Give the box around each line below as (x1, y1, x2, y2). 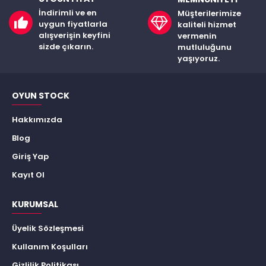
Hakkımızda (12, 114, 62, 125)
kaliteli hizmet (177, 19, 236, 30)
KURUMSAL (12, 198, 58, 210)
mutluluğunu (177, 42, 232, 53)
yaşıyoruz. (177, 53, 220, 64)
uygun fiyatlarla (39, 18, 107, 30)
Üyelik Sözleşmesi (12, 223, 84, 234)
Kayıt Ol (12, 169, 45, 180)
